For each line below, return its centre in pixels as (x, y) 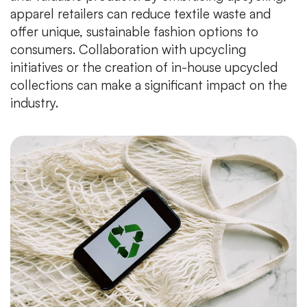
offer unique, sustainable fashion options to (134, 31)
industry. (34, 102)
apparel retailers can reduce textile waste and (140, 13)
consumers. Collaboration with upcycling (128, 49)
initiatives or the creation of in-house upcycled (144, 67)
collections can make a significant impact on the (149, 85)
